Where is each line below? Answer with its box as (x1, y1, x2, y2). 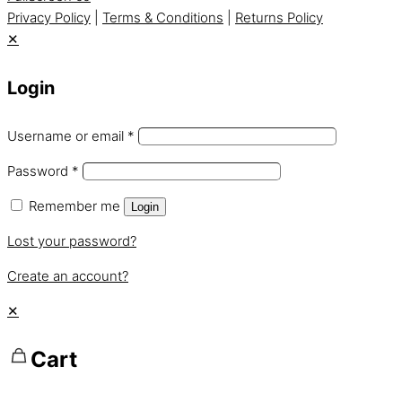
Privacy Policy (7, 9, 91, 27)
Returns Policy (235, 9, 323, 27)
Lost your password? (7, 232, 136, 249)
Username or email (7, 127, 127, 144)
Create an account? (7, 267, 128, 284)
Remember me (29, 197, 120, 214)
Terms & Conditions (102, 9, 223, 27)
